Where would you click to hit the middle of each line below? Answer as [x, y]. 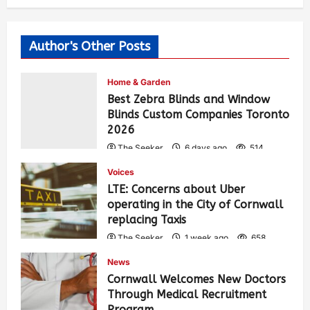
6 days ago [206, 147]
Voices [121, 172]
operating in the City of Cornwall [195, 204]
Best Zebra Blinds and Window [189, 99]
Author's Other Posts [90, 46]
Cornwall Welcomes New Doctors [197, 279]
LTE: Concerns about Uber [176, 189]
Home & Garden [139, 82]
